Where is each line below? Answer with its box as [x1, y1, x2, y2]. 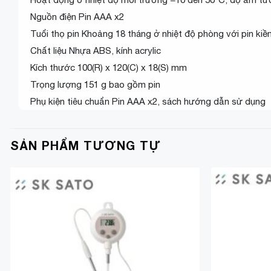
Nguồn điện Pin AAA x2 [30, 11, 124, 22]
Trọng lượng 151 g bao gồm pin [30, 79, 160, 90]
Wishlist [163, 205, 191, 214]
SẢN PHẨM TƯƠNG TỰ [10, 138, 161, 152]
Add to [166, 197, 188, 205]
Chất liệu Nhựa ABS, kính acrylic [30, 45, 161, 56]
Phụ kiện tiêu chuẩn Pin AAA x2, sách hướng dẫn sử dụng [30, 96, 266, 106]
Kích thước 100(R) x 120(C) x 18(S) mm [30, 62, 187, 73]
